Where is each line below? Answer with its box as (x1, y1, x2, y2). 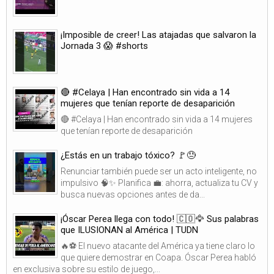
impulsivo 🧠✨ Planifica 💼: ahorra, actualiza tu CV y (61, 177, 258, 188)
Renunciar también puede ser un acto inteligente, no (61, 166, 257, 176)
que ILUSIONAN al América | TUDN (61, 224, 198, 235)
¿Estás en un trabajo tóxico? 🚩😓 (61, 149, 196, 161)
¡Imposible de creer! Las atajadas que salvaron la (61, 29, 256, 40)
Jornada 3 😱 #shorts (61, 40, 148, 51)
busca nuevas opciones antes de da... (61, 189, 205, 199)
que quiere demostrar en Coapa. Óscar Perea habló (61, 252, 256, 262)
